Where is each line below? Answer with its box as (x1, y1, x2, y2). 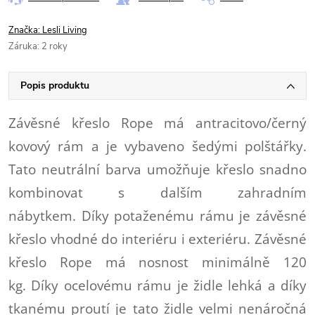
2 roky (41, 40, 67, 53)
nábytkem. (8, 207, 82, 224)
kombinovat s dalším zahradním (8, 184, 307, 201)
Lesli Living (42, 24, 87, 37)
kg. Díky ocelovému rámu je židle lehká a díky (8, 276, 307, 294)
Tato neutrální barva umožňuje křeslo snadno (8, 160, 307, 178)
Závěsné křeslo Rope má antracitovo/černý (8, 114, 307, 131)
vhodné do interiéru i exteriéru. (50, 230, 255, 247)
